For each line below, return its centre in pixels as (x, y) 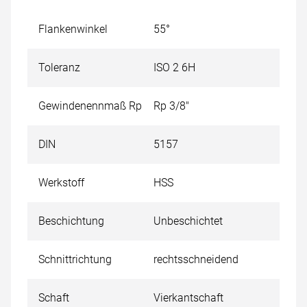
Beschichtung (71, 221)
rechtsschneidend (196, 259)
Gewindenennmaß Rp (90, 106)
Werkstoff (61, 183)
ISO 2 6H (174, 67)
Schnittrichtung (75, 259)
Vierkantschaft (188, 298)
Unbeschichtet (188, 221)
